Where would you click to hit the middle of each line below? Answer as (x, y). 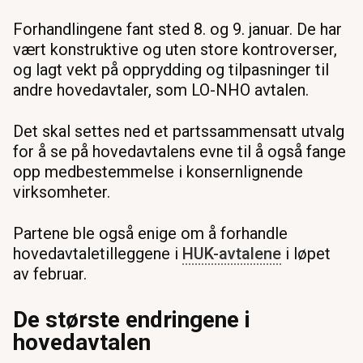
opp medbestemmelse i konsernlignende (158, 171)
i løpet (306, 253)
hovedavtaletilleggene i (98, 253)
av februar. (50, 273)
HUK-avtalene (232, 253)
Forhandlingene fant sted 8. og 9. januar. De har (177, 29)
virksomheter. (62, 192)
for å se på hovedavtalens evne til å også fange (179, 151)
